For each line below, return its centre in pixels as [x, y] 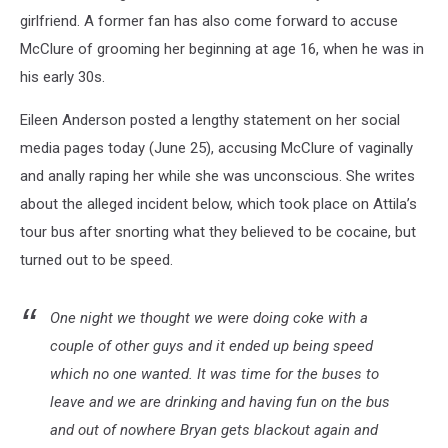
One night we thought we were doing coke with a [209, 318]
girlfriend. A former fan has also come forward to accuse [209, 21]
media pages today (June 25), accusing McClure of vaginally [216, 148]
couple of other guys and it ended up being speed [211, 346]
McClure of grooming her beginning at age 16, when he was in [222, 49]
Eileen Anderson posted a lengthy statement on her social [210, 120]
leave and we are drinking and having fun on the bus [220, 402]
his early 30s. [62, 77]
